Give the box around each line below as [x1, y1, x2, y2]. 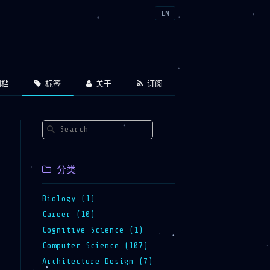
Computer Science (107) [42, 240, 148, 250]
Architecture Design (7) [42, 256, 153, 266]
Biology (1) [42, 193, 95, 203]
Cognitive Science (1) [42, 225, 143, 234]
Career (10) [42, 209, 95, 219]
